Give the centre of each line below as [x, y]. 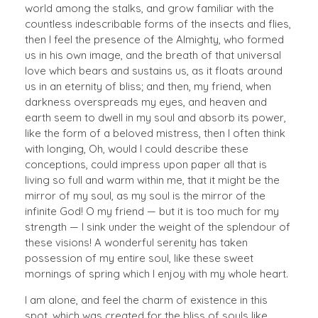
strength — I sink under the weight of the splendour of [158, 226]
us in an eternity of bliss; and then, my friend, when [148, 86]
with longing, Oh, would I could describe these [137, 148]
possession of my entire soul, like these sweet [139, 258]
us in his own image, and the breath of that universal [153, 55]
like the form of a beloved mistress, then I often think [155, 133]
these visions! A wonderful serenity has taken [136, 242]
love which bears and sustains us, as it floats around [154, 70]
